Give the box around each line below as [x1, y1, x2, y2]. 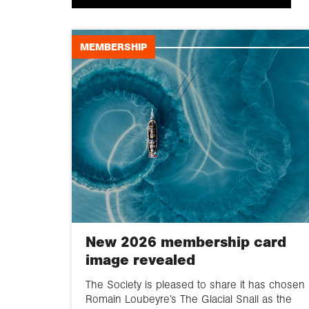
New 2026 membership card [86, 232, 286, 251]
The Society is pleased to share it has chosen [86, 277, 305, 291]
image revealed [86, 250, 195, 269]
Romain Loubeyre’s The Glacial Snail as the [86, 292, 292, 306]
